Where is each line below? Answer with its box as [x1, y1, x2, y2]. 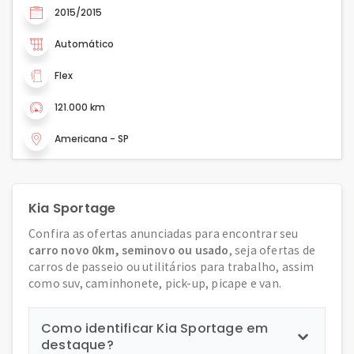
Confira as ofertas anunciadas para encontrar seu [28, 226, 299, 241]
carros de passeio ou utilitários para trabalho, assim [28, 259, 314, 274]
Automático [55, 37, 114, 51]
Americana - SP [55, 132, 129, 145]
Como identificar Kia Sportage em [41, 319, 269, 337]
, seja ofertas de [228, 243, 316, 258]
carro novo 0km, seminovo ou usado [28, 243, 229, 258]
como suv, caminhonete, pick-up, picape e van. [28, 276, 282, 291]
